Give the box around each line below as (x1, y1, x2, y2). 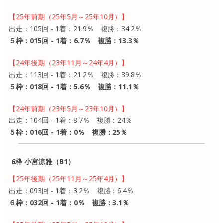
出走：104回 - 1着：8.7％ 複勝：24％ (9, 115, 132, 125)
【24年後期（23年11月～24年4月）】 (9, 57, 128, 67)
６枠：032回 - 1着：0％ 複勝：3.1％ (9, 197, 129, 207)
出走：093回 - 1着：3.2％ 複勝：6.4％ (9, 185, 134, 195)
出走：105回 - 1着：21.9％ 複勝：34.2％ (9, 23, 142, 33)
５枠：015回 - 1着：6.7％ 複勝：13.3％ (9, 35, 139, 45)
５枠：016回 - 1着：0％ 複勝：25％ (9, 127, 127, 137)
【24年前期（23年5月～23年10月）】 (9, 103, 128, 113)
